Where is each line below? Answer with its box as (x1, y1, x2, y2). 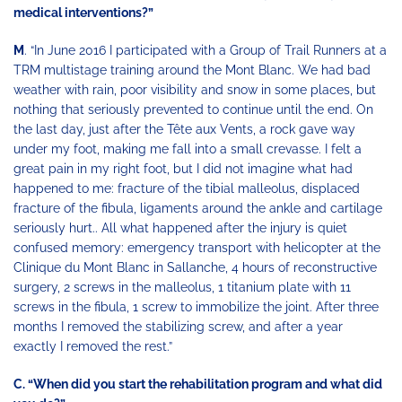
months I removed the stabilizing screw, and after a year (13, 319, 343, 335)
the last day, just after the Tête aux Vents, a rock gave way (13, 122, 355, 137)
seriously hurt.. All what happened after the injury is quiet (13, 221, 347, 236)
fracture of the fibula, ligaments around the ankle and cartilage (13, 201, 382, 216)
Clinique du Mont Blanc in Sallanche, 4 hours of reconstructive (13, 260, 377, 275)
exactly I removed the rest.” (13, 339, 179, 354)
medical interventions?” (13, 5, 162, 21)
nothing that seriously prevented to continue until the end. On (13, 102, 373, 118)
